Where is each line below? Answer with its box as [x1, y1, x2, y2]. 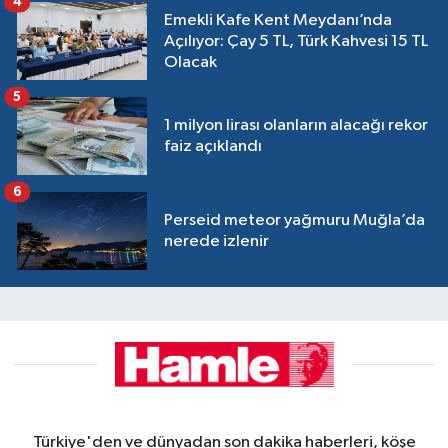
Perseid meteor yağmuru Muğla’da [164, 212, 425, 230]
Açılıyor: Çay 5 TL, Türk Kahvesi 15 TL [164, 32, 428, 50]
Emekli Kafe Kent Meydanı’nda [164, 11, 392, 29]
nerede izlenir [164, 233, 269, 251]
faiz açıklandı [164, 138, 262, 156]
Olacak [164, 53, 217, 71]
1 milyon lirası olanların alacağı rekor [164, 117, 428, 135]
